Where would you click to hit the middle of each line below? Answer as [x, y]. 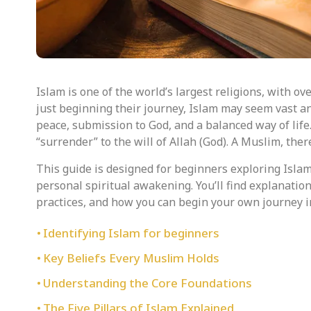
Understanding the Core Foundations [148, 283]
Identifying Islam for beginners [132, 233]
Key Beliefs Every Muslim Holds [132, 258]
